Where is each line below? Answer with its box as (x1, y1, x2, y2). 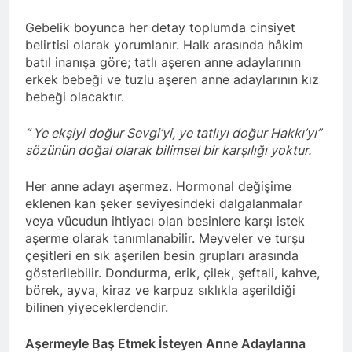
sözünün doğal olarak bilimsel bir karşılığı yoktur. (25, 142, 314, 159)
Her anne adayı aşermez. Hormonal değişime (25, 178, 291, 195)
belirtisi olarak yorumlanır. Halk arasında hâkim (25, 37, 303, 53)
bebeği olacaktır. (25, 89, 128, 105)
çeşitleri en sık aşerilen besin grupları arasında (25, 247, 299, 264)
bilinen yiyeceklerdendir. (25, 299, 168, 316)
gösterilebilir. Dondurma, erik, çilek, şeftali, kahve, (25, 265, 320, 281)
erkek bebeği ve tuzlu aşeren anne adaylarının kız (25, 71, 319, 88)
